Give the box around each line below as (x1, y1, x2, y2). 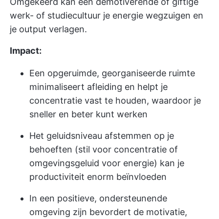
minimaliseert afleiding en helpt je (29, 82, 168, 92)
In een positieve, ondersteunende (29, 193, 167, 203)
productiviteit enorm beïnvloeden (29, 172, 167, 182)
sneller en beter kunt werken (29, 109, 148, 119)
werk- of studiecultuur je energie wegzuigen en (10, 10, 203, 21)
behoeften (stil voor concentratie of (29, 144, 178, 154)
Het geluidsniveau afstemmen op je (29, 131, 174, 141)
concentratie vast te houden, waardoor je (29, 95, 201, 106)
